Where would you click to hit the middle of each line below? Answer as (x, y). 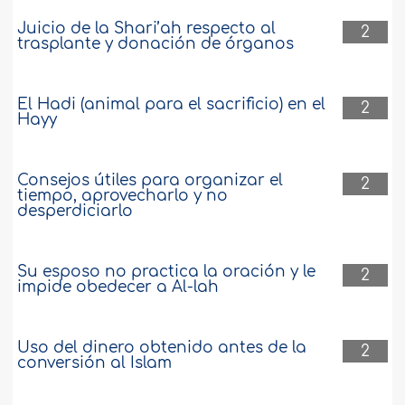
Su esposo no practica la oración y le (167, 272)
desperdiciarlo (75, 212)
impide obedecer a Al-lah (118, 287)
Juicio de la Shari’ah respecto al (147, 29)
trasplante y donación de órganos (156, 44)
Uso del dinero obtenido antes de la (162, 348)
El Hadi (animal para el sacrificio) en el (172, 105)
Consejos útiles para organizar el (151, 181)
